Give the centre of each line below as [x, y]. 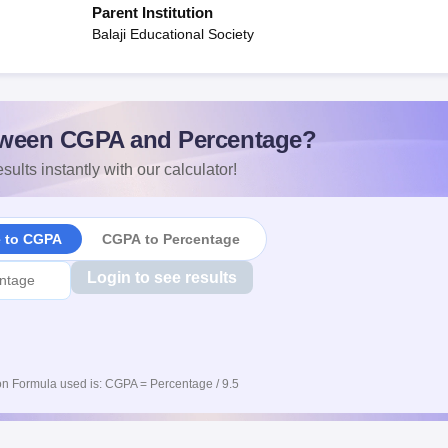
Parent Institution [152, 12]
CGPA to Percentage [170, 238]
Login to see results [161, 277]
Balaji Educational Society [173, 34]
